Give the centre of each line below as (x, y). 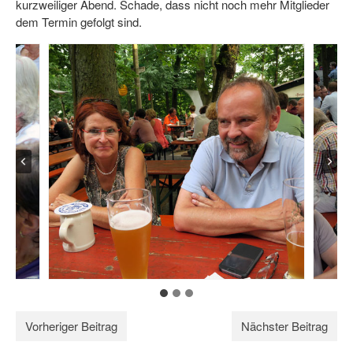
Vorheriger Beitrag (71, 326)
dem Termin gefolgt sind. (79, 22)
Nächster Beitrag (284, 326)
